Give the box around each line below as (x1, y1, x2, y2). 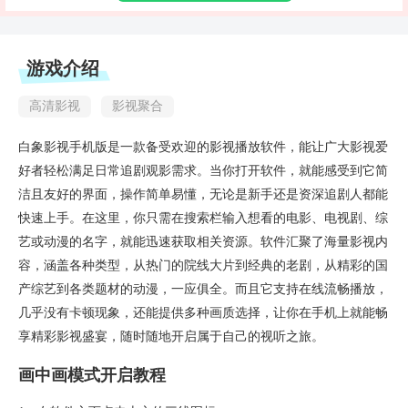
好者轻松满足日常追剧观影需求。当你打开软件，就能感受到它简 (18, 163, 388, 178)
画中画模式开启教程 (18, 365, 166, 384)
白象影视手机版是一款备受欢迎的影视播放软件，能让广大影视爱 (18, 139, 388, 154)
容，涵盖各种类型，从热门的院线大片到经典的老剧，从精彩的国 (18, 258, 388, 272)
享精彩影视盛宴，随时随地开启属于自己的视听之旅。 (18, 329, 324, 343)
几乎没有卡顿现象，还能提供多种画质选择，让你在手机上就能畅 (18, 305, 388, 320)
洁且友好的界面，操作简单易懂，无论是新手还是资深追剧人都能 (18, 187, 388, 201)
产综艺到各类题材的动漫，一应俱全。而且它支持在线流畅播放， (18, 281, 388, 296)
